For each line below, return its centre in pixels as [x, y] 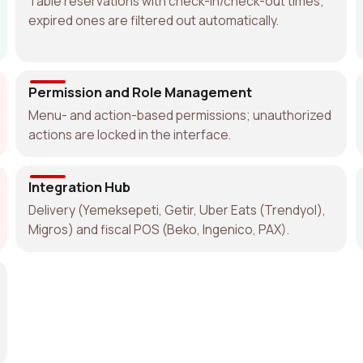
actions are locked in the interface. [130, 134]
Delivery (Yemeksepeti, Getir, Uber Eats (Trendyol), [177, 209]
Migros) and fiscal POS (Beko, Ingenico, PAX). [159, 229]
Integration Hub [80, 186]
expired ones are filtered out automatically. [154, 20]
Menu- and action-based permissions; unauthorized [180, 115]
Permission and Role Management [141, 92]
